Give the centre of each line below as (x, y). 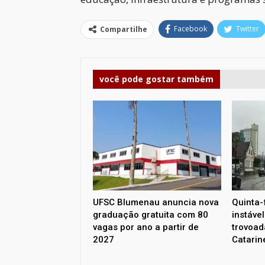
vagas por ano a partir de (146, 227)
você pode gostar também (156, 79)
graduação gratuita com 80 (150, 215)
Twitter (247, 29)
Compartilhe (123, 30)
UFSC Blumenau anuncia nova (156, 203)
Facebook (190, 29)
